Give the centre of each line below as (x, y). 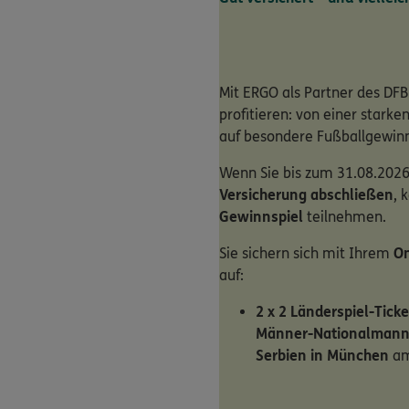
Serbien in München (322, 356)
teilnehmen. (345, 217)
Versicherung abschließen (306, 195)
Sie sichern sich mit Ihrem (306, 254)
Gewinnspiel (261, 217)
